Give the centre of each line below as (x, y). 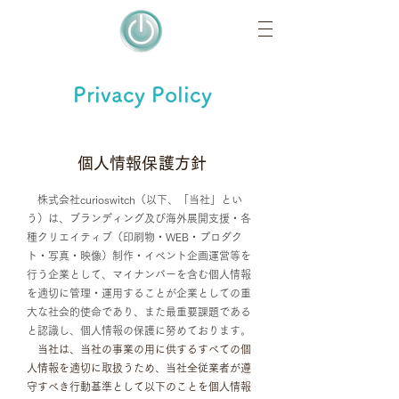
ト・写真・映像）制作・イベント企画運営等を (139, 256)
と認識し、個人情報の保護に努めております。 (139, 330)
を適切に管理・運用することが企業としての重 (139, 293)
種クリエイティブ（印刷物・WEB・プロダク (134, 237)
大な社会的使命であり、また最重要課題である (139, 312)
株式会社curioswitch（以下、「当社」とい (134, 199)
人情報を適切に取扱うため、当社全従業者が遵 (139, 368)
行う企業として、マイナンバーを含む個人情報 (139, 274)
